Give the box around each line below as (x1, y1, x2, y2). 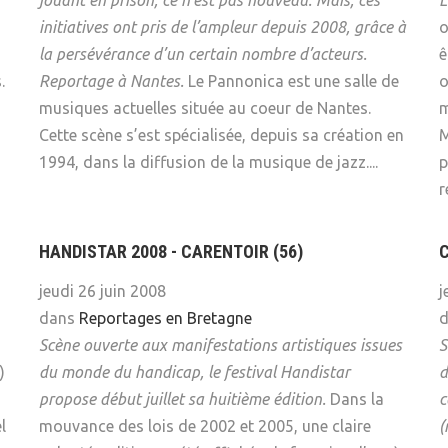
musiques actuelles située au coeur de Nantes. (39, 99, 371, 118)
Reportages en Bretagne (79, 309, 252, 328)
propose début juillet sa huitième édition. (39, 390, 326, 409)
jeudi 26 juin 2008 (39, 282, 166, 301)
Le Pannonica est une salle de (184, 72, 399, 91)
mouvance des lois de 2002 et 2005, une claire (39, 417, 371, 436)
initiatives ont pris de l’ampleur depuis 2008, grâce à (39, 18, 406, 37)
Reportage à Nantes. (39, 72, 184, 91)
